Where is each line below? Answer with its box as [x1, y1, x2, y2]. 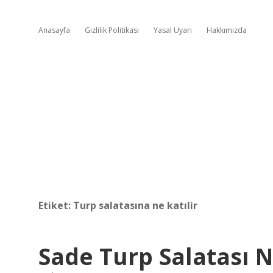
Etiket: [38, 199, 73, 212]
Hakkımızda [207, 25, 247, 35]
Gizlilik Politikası [85, 25, 139, 35]
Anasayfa [38, 25, 70, 35]
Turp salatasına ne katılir [73, 199, 197, 212]
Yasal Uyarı [154, 25, 192, 35]
